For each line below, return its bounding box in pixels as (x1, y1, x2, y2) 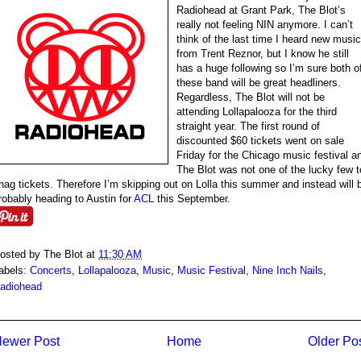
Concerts (30, 263, 72, 276)
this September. (154, 193, 230, 205)
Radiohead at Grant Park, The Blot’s (176, 4, 346, 16)
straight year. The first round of (176, 120, 320, 132)
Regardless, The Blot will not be (176, 91, 325, 103)
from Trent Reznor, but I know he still (176, 48, 349, 60)
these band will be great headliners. (176, 77, 341, 89)
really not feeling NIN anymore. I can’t (176, 19, 353, 31)
